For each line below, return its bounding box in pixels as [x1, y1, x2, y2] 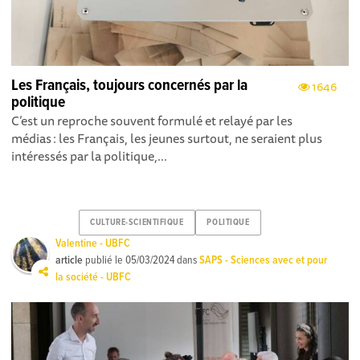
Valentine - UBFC [55, 235, 131, 251]
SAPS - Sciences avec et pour [199, 252, 328, 268]
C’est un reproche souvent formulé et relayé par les [11, 109, 293, 131]
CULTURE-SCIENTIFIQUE [90, 217, 184, 229]
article [55, 252, 84, 268]
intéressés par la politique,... [11, 145, 168, 166]
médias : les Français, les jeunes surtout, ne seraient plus [11, 127, 323, 149]
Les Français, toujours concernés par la [11, 75, 248, 96]
